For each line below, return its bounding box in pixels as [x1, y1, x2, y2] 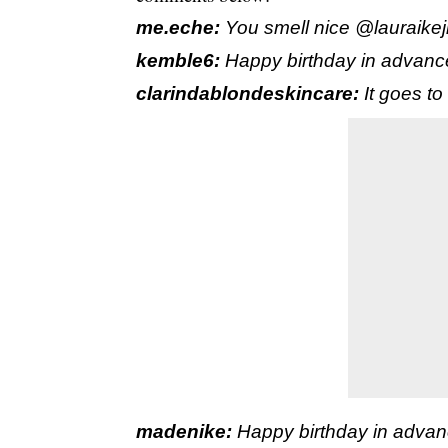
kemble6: [136, 50, 226, 72]
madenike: [136, 421, 238, 443]
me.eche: [136, 17, 226, 39]
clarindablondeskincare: [136, 83, 360, 105]
